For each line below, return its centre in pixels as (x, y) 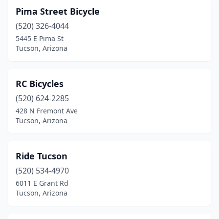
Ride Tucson (42, 156)
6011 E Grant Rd (42, 183)
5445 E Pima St (40, 38)
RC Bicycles (40, 84)
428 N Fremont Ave (47, 111)
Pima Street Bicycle (58, 11)
